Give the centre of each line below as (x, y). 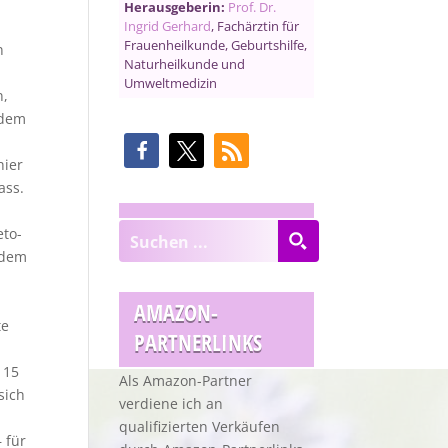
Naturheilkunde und (185, 64)
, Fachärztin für (255, 26)
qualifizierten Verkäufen (200, 426)
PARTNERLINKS (198, 342)
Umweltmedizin (171, 83)
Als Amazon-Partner (186, 380)
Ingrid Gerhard (168, 26)
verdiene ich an (171, 403)
